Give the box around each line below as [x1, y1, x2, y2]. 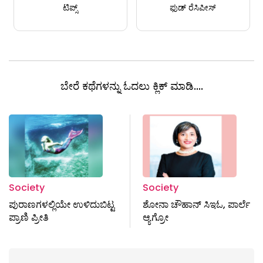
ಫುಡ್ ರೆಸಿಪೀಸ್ [170, 2, 216, 14]
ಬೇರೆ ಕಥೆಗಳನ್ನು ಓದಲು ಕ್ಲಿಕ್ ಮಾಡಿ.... [60, 79, 203, 94]
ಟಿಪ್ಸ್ [63, 2, 77, 14]
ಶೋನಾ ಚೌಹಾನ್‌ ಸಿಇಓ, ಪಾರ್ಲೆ [142, 198, 250, 212]
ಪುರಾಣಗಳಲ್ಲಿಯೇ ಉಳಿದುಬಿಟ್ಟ [9, 198, 114, 212]
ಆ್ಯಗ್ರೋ [142, 211, 168, 225]
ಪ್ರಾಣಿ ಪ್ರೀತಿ [9, 211, 49, 225]
